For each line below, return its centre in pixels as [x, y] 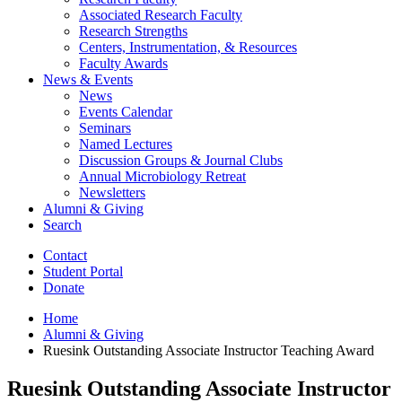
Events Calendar [126, 111]
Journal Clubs [242, 160]
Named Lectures [126, 144]
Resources [266, 47]
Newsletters [112, 192]
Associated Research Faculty [161, 14]
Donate [64, 287]
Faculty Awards [123, 63]
